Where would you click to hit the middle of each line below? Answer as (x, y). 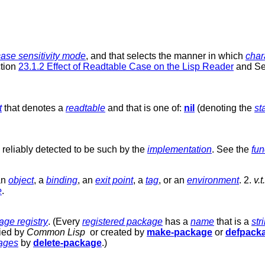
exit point (114, 180)
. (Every (65, 221)
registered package (122, 221)
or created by (116, 232)
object (21, 180)
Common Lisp (56, 232)
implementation (180, 149)
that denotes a (34, 108)
